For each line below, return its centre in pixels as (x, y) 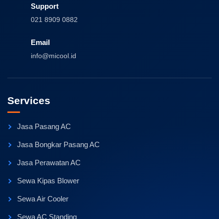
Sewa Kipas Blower (48, 181)
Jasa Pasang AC (44, 127)
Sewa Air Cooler (43, 199)
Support (45, 6)
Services (29, 101)
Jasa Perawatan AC (49, 163)
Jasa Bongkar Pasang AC (58, 145)
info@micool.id (54, 56)
